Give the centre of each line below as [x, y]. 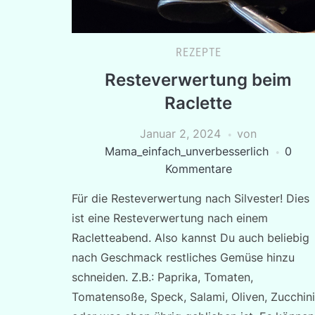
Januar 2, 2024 [180, 134]
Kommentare [198, 169]
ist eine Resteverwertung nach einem [170, 218]
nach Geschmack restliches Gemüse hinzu [183, 257]
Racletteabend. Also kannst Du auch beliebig [191, 238]
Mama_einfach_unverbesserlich [187, 151]
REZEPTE [198, 52]
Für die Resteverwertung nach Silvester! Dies [191, 198]
